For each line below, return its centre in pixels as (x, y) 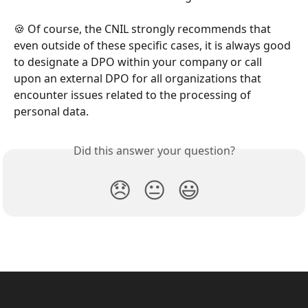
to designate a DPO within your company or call (139, 62)
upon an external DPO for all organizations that (139, 79)
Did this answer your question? (154, 151)
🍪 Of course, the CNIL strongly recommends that (144, 29)
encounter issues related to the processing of (134, 95)
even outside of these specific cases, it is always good (154, 46)
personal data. (51, 112)
